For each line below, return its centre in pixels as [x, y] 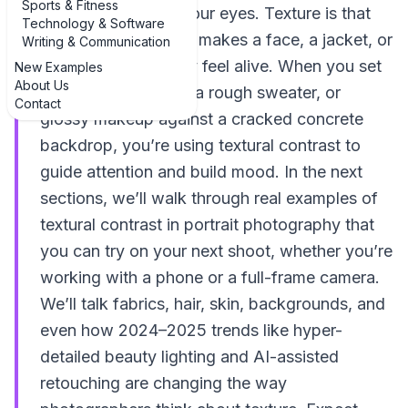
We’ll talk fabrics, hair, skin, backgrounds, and [213, 304]
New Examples [59, 67]
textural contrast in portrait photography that [207, 224]
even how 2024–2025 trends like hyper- [191, 330]
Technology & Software [93, 23]
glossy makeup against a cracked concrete [202, 119]
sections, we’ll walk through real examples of [209, 198]
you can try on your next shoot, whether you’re [216, 251]
